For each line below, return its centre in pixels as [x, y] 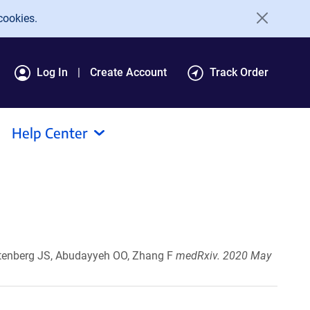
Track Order [239, 72]
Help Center [50, 133]
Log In [52, 72]
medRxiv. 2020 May [224, 256]
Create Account [128, 72]
